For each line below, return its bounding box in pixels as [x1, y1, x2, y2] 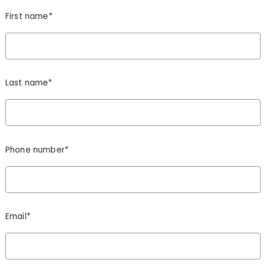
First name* [5, 10, 53, 22]
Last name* [5, 77, 53, 89]
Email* [5, 211, 31, 223]
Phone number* [5, 144, 69, 156]
